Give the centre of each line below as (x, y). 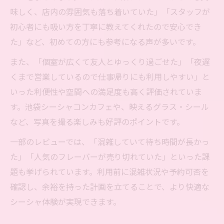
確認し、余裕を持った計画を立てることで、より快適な (110, 187)
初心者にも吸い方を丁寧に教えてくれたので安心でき (106, 27)
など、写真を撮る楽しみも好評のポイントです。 (97, 122)
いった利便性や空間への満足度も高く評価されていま (106, 92)
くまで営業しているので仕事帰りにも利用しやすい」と (110, 77)
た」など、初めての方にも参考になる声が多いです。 (105, 42)
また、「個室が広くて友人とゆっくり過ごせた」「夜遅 (110, 62)
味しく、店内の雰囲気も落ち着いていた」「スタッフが (110, 12)
